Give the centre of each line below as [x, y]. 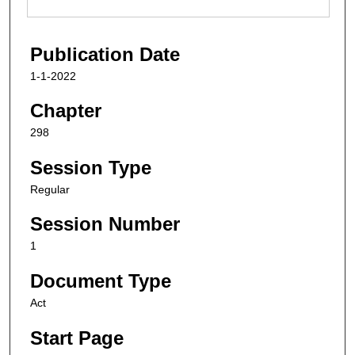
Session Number [105, 224]
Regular [50, 189]
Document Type [101, 281]
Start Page [77, 338]
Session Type [91, 167]
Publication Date [105, 54]
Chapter [66, 111]
